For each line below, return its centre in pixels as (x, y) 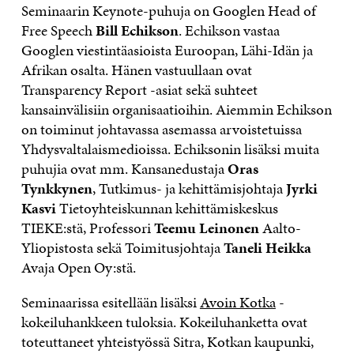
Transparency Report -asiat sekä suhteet (139, 90)
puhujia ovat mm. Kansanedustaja (124, 169)
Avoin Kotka (237, 303)
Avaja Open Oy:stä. (78, 268)
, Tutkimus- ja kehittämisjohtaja (189, 189)
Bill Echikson (137, 31)
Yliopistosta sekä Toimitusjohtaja (122, 248)
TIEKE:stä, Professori (87, 228)
